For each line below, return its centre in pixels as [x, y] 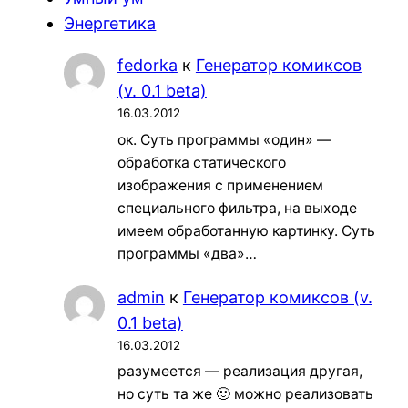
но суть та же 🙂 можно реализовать [245, 394]
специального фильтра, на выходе [237, 208]
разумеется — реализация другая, [240, 372]
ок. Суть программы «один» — [224, 139]
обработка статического [201, 162]
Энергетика [110, 23]
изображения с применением [220, 185]
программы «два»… [187, 253]
